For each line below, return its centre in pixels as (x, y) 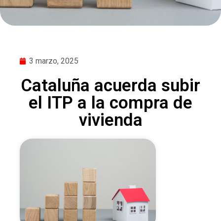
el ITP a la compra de (110, 103)
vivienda (110, 120)
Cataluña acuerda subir (110, 86)
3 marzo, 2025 (54, 61)
